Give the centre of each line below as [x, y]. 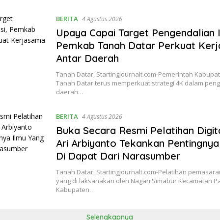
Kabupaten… [76, 190]
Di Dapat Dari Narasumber [120, 156]
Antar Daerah [88, 58]
